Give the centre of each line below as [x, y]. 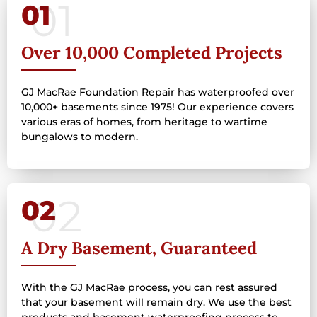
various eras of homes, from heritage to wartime [144, 122]
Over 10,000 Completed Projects [152, 53]
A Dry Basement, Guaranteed [139, 248]
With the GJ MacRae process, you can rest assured [149, 287]
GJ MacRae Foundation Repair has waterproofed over [158, 92]
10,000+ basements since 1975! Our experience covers [157, 107]
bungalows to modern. [80, 137]
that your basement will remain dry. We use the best [156, 302]
